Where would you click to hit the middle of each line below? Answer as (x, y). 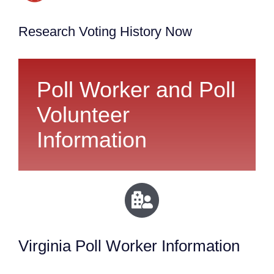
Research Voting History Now (105, 32)
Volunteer (83, 115)
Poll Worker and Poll (136, 90)
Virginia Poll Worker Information (129, 246)
